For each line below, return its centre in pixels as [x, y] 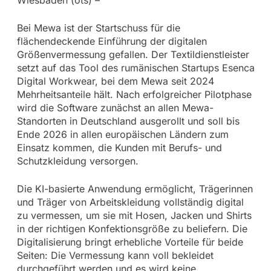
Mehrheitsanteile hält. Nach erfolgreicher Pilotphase [134, 94]
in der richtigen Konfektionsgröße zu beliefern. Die [132, 228]
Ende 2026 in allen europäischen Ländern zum [122, 134]
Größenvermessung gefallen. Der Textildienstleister [133, 54]
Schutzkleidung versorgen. [77, 161]
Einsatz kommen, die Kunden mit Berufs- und [119, 147]
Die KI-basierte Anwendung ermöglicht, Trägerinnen [135, 188]
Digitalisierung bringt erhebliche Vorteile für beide [130, 242]
